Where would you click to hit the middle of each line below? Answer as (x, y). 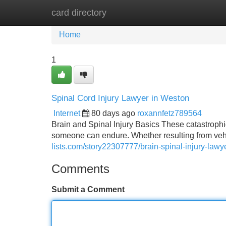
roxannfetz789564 (169, 113)
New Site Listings (135, 12)
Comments (80, 169)
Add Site (196, 12)
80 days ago (113, 113)
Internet (67, 113)
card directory (79, 13)
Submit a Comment (88, 189)
